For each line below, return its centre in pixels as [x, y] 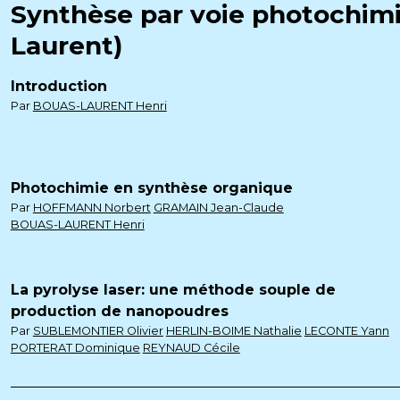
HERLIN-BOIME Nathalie [233, 331]
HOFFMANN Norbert [92, 208]
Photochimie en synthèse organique [151, 188]
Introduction [58, 86]
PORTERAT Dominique [75, 348]
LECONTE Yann [346, 331]
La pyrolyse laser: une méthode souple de [173, 290]
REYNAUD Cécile [191, 348]
